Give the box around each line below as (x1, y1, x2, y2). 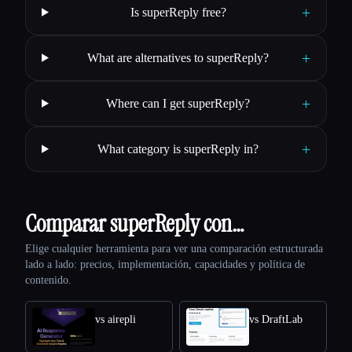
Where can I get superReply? (106, 96, 251, 110)
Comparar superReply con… (25, 207, 244, 239)
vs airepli (95, 313, 136, 325)
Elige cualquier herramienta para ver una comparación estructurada (25, 242, 323, 255)
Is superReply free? (130, 5, 226, 19)
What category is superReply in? (97, 141, 259, 156)
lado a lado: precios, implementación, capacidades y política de (25, 258, 305, 270)
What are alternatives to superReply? (87, 50, 269, 64)
